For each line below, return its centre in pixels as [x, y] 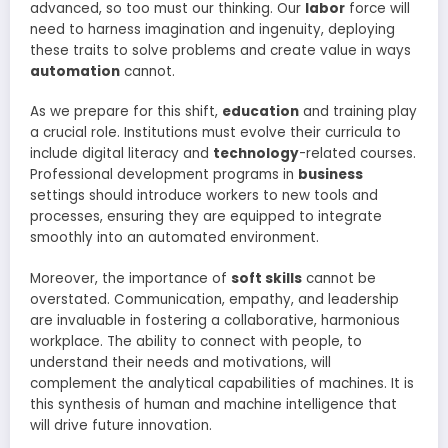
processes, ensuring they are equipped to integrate [206, 217]
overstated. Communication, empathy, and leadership [214, 299]
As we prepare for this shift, [126, 112]
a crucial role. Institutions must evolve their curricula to [215, 133]
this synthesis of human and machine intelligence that [213, 404]
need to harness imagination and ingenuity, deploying [212, 30]
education [260, 112]
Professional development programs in [164, 175]
